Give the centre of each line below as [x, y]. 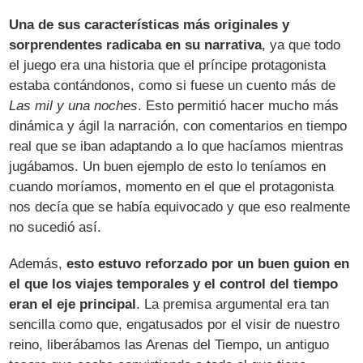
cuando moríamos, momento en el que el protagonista [172, 186]
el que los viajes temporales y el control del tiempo [174, 284]
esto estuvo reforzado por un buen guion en [208, 263]
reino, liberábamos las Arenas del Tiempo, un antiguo [169, 344]
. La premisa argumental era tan [233, 304]
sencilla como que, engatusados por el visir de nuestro [175, 324]
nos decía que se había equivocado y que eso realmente [180, 207]
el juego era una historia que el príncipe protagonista [168, 65]
